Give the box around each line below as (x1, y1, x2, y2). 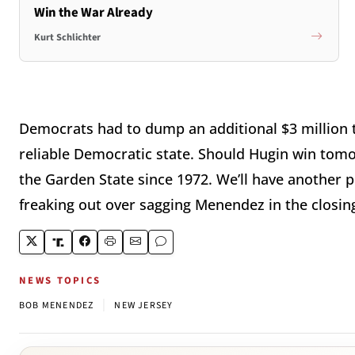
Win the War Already (33, 2, 153, 22)
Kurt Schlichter (33, 30, 101, 45)
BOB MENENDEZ (19, 299, 94, 313)
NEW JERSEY (114, 299, 174, 313)
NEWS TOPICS (19, 273, 101, 288)
